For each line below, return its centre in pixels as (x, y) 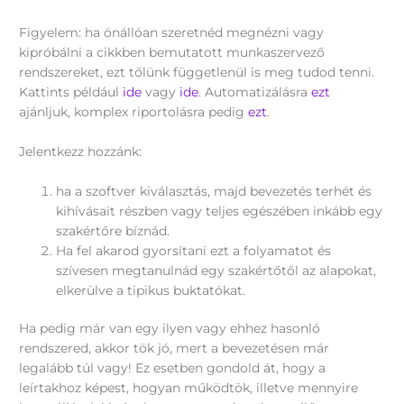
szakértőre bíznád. (113, 230)
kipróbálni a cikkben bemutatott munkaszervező (172, 53)
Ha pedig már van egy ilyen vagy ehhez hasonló (170, 329)
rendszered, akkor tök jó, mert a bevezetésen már (174, 349)
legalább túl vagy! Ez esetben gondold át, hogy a (173, 368)
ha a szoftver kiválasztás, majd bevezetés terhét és (214, 191)
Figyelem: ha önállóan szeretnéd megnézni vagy (172, 33)
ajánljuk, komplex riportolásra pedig (134, 112)
